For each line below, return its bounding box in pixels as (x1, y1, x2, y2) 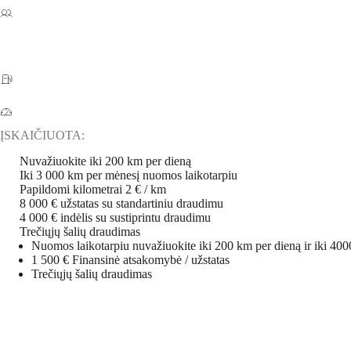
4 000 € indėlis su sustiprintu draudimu (20, 210, 211, 224)
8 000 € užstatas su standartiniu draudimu (20, 196, 223, 210)
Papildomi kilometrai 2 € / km (20, 182, 166, 196)
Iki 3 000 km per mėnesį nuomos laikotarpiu (20, 168, 237, 182)
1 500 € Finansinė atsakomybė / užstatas (31, 252, 230, 266)
